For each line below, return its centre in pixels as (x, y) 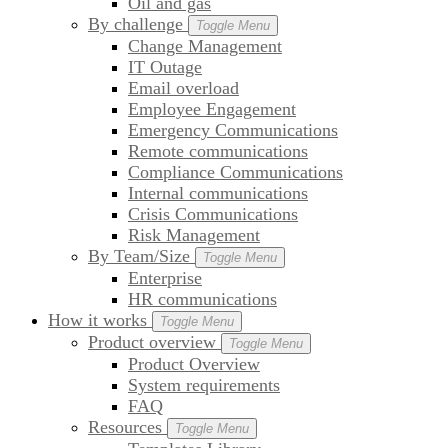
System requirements (204, 385)
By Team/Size (141, 256)
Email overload (183, 88)
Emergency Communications (233, 130)
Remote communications (218, 151)
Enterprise (165, 278)
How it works (97, 320)
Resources (127, 427)
